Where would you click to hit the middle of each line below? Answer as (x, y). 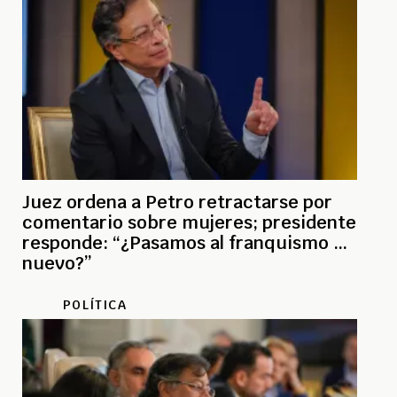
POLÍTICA (95, 304)
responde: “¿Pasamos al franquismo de (188, 242)
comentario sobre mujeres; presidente (142, 222)
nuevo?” (57, 263)
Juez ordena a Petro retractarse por (177, 202)
